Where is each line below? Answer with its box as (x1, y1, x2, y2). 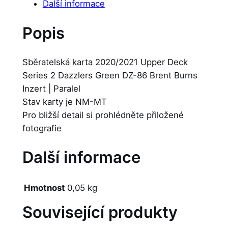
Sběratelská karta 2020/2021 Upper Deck (22, 56, 188, 67)
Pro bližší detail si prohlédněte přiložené (22, 109, 184, 120)
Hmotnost (23, 183, 65, 193)
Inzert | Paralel (22, 83, 80, 94)
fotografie (22, 123, 62, 133)
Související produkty (22, 203, 178, 222)
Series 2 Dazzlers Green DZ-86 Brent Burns (22, 70, 197, 80)
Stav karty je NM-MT (22, 96, 107, 107)
